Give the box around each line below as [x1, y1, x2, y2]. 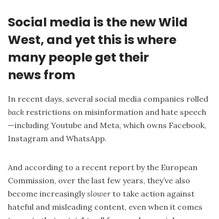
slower [87, 189, 110, 199]
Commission [8, 175, 54, 186]
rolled [186, 94, 208, 104]
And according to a [8, 162, 82, 173]
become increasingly [8, 189, 87, 199]
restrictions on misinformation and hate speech [26, 107, 207, 117]
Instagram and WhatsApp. [8, 133, 107, 144]
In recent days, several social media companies [8, 94, 186, 104]
